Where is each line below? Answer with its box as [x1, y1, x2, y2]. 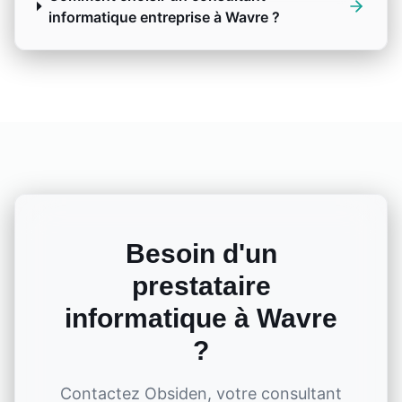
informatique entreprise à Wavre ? [48, 8, 281, 26]
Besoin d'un [125, 239, 277, 268]
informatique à [65, 303, 257, 333]
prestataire [131, 271, 271, 301]
